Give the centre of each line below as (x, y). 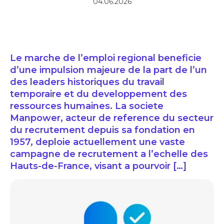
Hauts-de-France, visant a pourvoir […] (98, 166)
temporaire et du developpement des (98, 94)
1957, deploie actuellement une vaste (97, 142)
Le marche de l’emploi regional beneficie (106, 58)
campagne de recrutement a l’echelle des (109, 154)
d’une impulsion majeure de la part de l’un (108, 70)
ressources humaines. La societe (87, 106)
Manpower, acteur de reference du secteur (112, 118)
